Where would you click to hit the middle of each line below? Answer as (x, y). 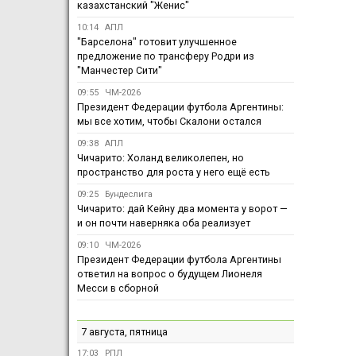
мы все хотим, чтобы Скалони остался (169, 122)
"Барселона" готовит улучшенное (157, 42)
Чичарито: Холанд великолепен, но (161, 158)
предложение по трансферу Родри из (166, 56)
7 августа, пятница (125, 332)
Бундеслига (129, 195)
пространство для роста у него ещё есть (174, 172)
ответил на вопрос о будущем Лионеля (170, 274)
